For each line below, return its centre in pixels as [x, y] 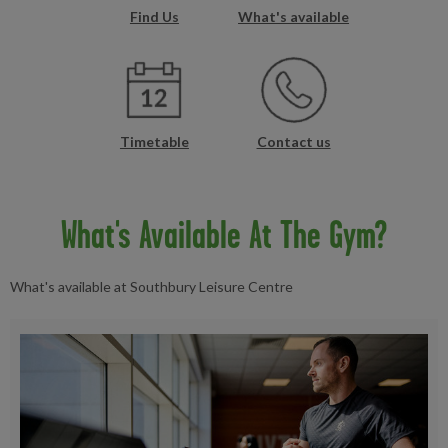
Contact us [293, 141]
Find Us [154, 16]
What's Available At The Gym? [224, 234]
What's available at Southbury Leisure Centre [151, 286]
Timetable [154, 141]
